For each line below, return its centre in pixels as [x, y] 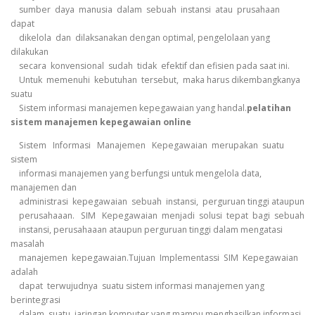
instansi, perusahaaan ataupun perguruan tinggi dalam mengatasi [147, 229]
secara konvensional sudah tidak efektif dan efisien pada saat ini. [150, 65]
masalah [27, 243]
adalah [24, 271]
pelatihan [269, 108]
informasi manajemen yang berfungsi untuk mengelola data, [136, 173]
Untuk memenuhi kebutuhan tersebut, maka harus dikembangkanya [155, 79]
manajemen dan [44, 187]
